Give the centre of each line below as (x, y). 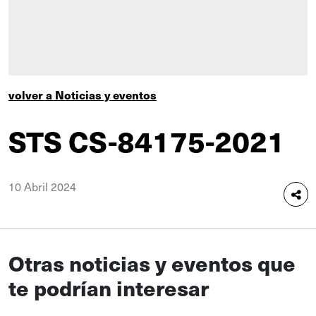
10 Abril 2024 (42, 186)
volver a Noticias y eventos (83, 95)
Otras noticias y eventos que (152, 263)
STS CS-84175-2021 (147, 141)
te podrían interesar (109, 287)
